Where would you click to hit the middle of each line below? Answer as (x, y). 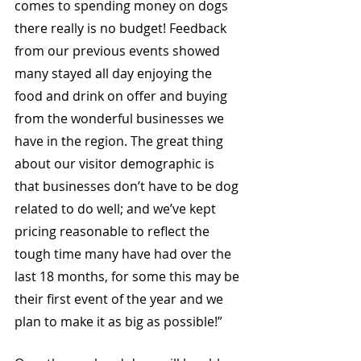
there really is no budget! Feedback (122, 28)
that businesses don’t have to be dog (128, 186)
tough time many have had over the (124, 254)
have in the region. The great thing (120, 141)
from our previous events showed (119, 51)
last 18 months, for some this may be (129, 276)
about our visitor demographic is (116, 164)
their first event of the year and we (120, 299)
